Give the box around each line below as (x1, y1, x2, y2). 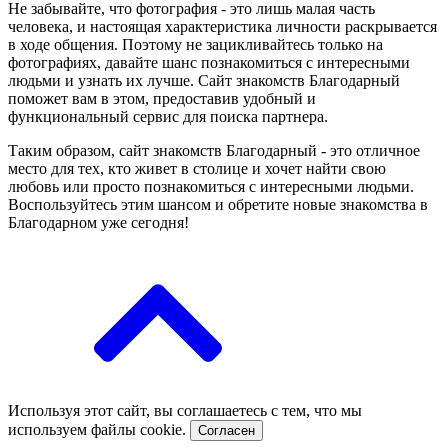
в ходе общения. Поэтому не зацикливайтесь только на (8, 35, 383, 53)
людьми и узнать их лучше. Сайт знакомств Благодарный (8, 71, 400, 89)
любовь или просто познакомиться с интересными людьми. (8, 177, 414, 195)
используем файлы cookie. (8, 420, 190, 438)
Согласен (198, 422, 255, 438)
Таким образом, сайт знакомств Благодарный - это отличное (8, 141, 420, 159)
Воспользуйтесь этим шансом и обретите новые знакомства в (8, 195, 428, 213)
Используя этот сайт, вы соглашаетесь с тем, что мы (8, 401, 362, 419)
